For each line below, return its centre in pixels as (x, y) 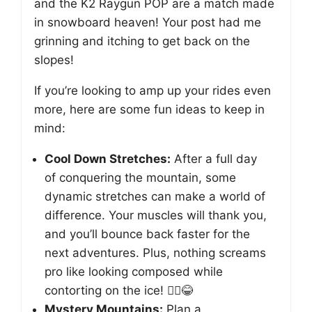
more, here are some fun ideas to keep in (149, 109)
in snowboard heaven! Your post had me (148, 22)
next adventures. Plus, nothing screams (155, 253)
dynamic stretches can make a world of (155, 196)
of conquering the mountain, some (140, 178)
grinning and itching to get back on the (142, 41)
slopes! (54, 60)
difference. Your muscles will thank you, (156, 215)
